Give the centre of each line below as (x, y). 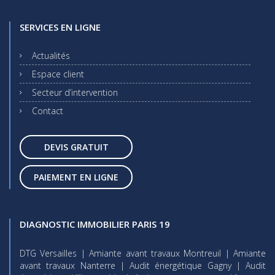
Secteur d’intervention (75, 92)
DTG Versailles (48, 253)
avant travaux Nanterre (68, 265)
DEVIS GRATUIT (76, 147)
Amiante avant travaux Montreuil (155, 253)
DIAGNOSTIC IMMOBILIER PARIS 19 (95, 224)
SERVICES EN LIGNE (60, 27)
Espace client (58, 74)
